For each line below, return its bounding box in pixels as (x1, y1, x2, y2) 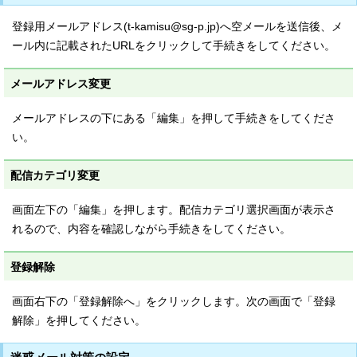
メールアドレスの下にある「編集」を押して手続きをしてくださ (12, 112, 335, 124)
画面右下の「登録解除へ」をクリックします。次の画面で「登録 (12, 296, 335, 308)
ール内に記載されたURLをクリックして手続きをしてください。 (12, 40, 335, 52)
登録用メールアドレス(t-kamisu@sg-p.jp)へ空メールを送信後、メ (12, 21, 343, 33)
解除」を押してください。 (12, 315, 146, 327)
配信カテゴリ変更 (10, 169, 100, 182)
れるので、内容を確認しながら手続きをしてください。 (12, 223, 291, 235)
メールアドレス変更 (10, 77, 111, 90)
